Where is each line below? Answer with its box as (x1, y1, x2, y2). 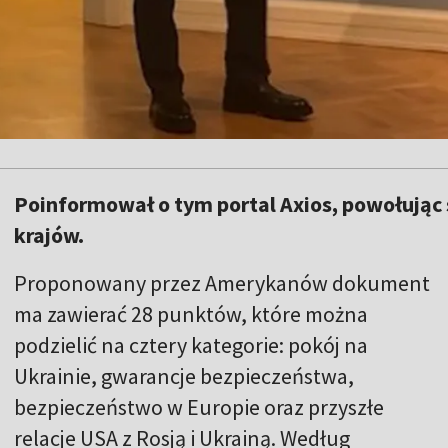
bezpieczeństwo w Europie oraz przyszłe (14, 393, 384, 422)
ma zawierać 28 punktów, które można (14, 300, 368, 329)
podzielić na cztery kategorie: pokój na (14, 331, 368, 360)
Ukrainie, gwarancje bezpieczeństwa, (14, 362, 354, 391)
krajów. (14, 221, 84, 250)
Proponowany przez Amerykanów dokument (14, 269, 430, 298)
